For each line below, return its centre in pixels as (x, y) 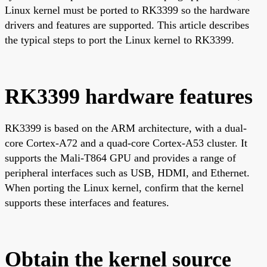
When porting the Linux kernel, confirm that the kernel (124, 187)
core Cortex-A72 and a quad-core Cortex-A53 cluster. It (126, 143)
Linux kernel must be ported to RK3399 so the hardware (127, 10)
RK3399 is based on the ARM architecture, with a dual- (126, 128)
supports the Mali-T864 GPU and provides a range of (120, 158)
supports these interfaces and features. (87, 202)
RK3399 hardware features (129, 96)
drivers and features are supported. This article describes (127, 25)
